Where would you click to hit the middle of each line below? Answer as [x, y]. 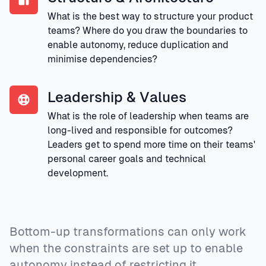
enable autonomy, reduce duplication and [138, 45]
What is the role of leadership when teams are [148, 116]
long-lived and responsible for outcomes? [140, 130]
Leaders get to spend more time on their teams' [151, 144]
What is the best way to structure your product [150, 16]
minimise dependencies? [102, 59]
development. [78, 173]
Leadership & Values [117, 97]
